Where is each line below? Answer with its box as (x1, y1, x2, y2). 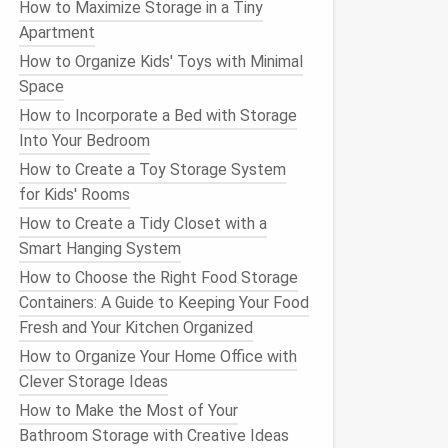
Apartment (19, 23, 95, 42)
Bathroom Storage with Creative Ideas (19, 426, 289, 445)
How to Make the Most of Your (19, 401, 238, 420)
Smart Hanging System (19, 239, 181, 258)
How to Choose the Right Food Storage (19, 268, 298, 287)
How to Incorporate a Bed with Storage (19, 106, 297, 125)
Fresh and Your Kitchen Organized (19, 318, 253, 337)
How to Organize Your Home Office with (19, 347, 297, 366)
